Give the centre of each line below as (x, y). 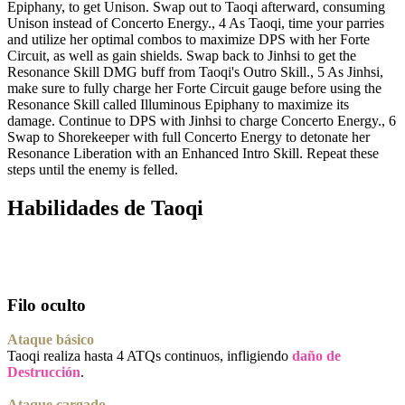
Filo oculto (47, 305)
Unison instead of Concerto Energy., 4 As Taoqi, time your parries (196, 24)
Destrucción (44, 372)
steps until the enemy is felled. (93, 170)
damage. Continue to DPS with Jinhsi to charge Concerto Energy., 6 (202, 121)
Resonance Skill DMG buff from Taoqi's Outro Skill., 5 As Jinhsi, (195, 72)
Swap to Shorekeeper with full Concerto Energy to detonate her (188, 137)
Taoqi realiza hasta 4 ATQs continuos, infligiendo (150, 356)
